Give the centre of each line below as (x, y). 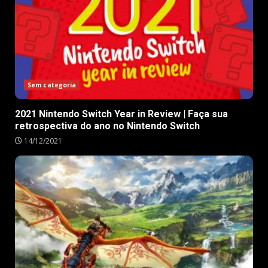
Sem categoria (52, 85)
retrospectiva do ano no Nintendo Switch (107, 126)
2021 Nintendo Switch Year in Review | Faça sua (121, 114)
